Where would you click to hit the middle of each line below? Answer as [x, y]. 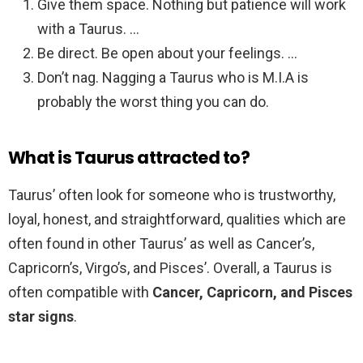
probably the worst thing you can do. [153, 102]
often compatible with [80, 293]
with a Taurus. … [88, 29]
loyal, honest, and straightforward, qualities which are [177, 220]
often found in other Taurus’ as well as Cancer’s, [161, 244]
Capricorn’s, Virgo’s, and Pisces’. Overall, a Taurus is [170, 268]
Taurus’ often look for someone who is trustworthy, [172, 195]
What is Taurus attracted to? [129, 158]
